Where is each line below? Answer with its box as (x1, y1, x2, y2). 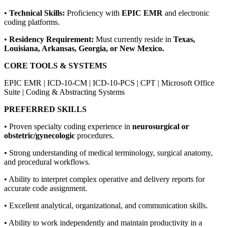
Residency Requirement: (9, 34, 96, 44)
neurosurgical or (132, 122, 189, 131)
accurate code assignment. (4, 183, 87, 193)
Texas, (173, 34, 195, 44)
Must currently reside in (96, 34, 173, 44)
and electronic (165, 8, 209, 17)
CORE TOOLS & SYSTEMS (4, 61, 107, 70)
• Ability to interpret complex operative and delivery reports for (4, 174, 205, 183)
